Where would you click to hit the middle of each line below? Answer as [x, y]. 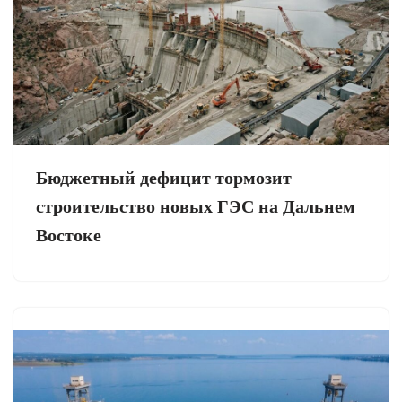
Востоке [69, 235]
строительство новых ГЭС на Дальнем [196, 206]
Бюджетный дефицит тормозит [164, 178]
